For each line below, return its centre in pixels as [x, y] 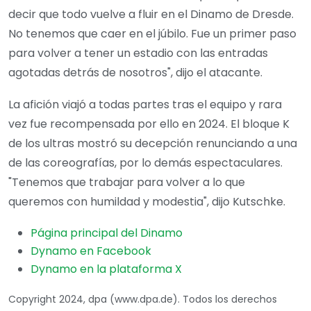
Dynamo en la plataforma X [106, 269]
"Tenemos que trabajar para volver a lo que [127, 183]
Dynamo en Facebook [91, 251]
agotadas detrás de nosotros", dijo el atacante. [135, 73]
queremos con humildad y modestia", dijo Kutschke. [147, 202]
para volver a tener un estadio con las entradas [138, 53]
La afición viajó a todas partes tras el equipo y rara [145, 105]
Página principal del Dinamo [107, 233]
